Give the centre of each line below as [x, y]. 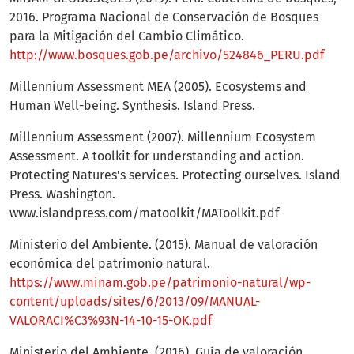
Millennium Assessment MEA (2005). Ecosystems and [158, 87]
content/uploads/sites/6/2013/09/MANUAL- [135, 302]
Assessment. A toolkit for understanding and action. [157, 156]
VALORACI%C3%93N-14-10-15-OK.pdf [111, 321]
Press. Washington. [62, 194]
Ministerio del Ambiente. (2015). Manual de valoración [164, 245]
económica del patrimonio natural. [110, 264]
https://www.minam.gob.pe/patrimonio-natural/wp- [160, 283]
